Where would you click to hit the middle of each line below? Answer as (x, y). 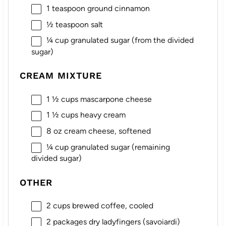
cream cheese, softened (106, 131)
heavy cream (102, 115)
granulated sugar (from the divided (131, 40)
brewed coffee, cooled (111, 206)
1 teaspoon (66, 8)
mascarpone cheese (115, 99)
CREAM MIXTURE (61, 76)
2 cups (58, 206)
